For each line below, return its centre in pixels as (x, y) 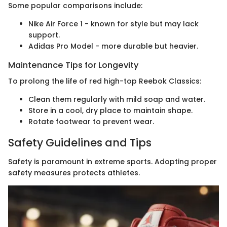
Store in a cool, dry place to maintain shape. (110, 110)
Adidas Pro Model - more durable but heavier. (113, 46)
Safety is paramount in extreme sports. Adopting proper (112, 162)
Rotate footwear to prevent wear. (91, 121)
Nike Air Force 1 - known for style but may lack (113, 24)
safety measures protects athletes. (74, 173)
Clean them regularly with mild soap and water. (117, 99)
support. (44, 35)
